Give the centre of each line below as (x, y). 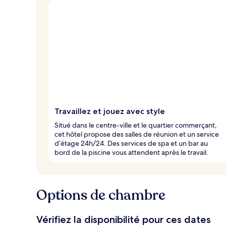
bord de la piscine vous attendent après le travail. (131, 152)
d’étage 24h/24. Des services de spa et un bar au (131, 143)
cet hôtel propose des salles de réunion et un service (137, 134)
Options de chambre (101, 195)
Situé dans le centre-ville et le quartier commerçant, (136, 125)
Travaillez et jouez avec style (110, 111)
